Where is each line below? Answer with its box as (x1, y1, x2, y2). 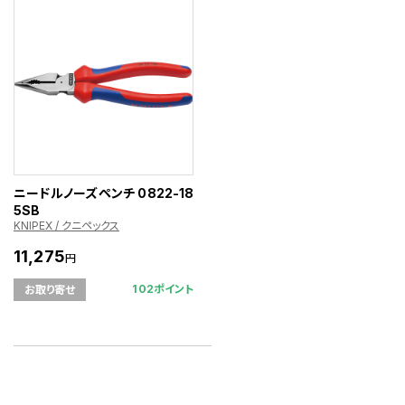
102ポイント (132, 282, 194, 297)
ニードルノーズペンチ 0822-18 (14, 184, 194, 201)
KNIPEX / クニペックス (14, 218, 119, 232)
